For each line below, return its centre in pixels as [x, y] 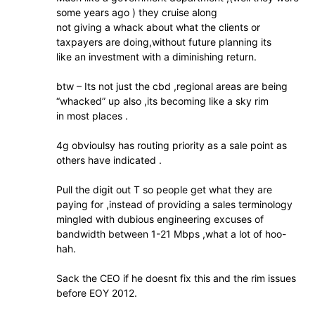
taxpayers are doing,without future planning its [164, 42]
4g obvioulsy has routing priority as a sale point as [172, 145]
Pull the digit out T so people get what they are [164, 189]
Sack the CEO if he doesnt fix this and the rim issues [176, 278]
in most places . [92, 116]
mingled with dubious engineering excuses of [160, 219]
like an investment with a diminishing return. [156, 57]
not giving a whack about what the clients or [158, 27]
